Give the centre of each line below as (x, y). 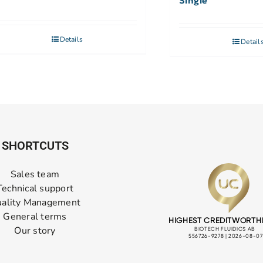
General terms (35, 217)
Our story (35, 231)
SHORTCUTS (35, 146)
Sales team (35, 175)
